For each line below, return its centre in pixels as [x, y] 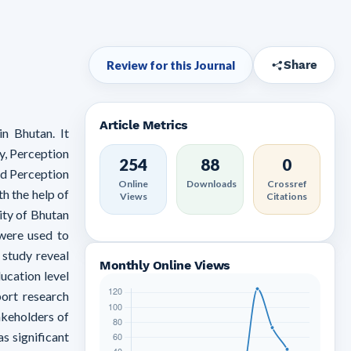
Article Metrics [144, 125]
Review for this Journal [171, 65]
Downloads [212, 184]
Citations [287, 196]
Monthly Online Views [165, 265]
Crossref [287, 184]
